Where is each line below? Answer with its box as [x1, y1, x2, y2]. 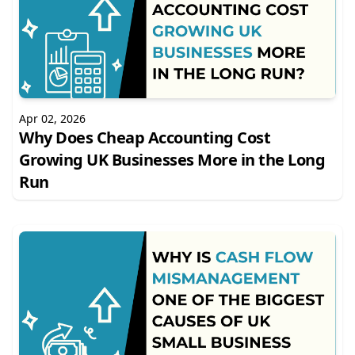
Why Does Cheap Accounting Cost [19, 127, 270, 148]
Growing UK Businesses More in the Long [19, 149, 325, 170]
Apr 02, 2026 [19, 111, 86, 126]
